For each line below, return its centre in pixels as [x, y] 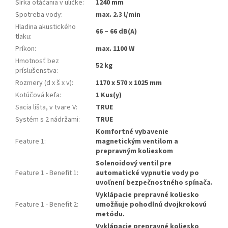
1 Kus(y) [109, 95]
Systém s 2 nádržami [47, 120]
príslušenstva [36, 71]
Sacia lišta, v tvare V [46, 108]
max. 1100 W [115, 49]
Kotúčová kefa [37, 95]
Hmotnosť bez [37, 61]
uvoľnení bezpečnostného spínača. [154, 183]
